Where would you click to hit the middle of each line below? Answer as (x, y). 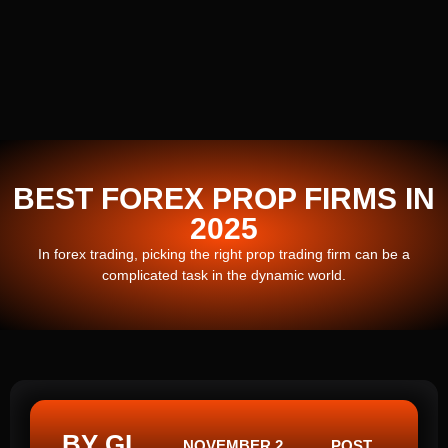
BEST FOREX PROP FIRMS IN (224, 198)
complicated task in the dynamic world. (224, 274)
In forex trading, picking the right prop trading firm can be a (224, 253)
